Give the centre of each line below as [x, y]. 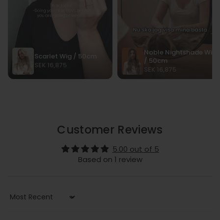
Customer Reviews [110, 130]
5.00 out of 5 [136, 149]
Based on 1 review [110, 159]
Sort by [20, 201]
